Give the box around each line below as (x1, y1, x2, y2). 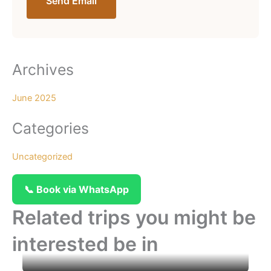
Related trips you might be (12, 206, 256, 230)
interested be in (12, 232, 158, 256)
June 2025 (12, 93, 56, 104)
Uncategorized (12, 151, 73, 162)
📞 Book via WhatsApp (24, 183, 129, 196)
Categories (12, 119, 89, 137)
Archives (12, 60, 74, 79)
